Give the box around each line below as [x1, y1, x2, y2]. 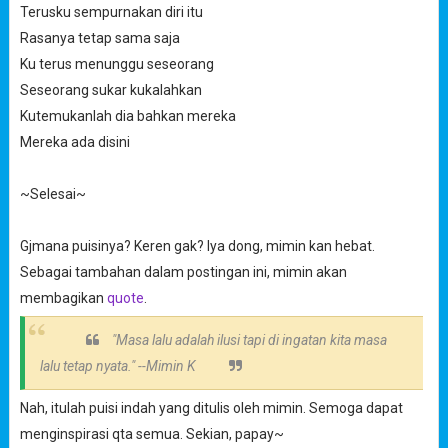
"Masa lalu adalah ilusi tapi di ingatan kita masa [108, 332, 387, 348]
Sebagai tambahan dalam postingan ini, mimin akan [19, 264, 347, 280]
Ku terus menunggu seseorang [19, 56, 214, 72]
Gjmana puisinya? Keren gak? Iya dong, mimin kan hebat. [19, 238, 375, 254]
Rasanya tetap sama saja [19, 30, 180, 46]
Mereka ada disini [19, 134, 130, 150]
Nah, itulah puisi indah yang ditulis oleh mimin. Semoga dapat [19, 400, 403, 416]
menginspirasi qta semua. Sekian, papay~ [19, 426, 284, 442]
